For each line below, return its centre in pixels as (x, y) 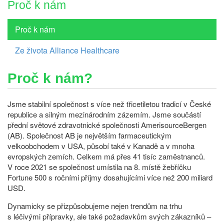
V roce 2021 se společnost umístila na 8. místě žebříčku (99, 166)
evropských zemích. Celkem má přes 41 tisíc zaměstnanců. (106, 156)
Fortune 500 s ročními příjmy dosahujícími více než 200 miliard (110, 177)
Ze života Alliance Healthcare (67, 50)
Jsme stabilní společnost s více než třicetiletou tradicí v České (109, 103)
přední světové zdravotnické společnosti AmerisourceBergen (107, 124)
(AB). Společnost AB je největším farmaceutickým (89, 135)
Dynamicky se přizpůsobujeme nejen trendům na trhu (95, 205)
